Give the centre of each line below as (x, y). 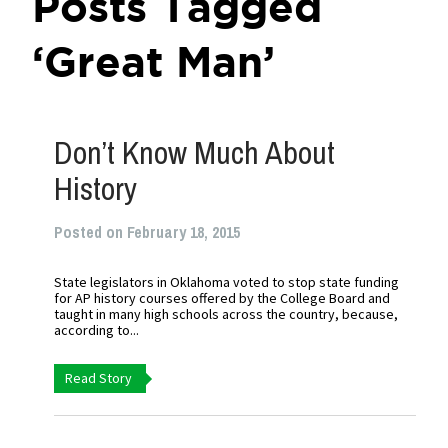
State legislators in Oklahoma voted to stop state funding (227, 282)
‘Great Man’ (154, 61)
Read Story (99, 378)
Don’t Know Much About (195, 152)
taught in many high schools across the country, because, (226, 314)
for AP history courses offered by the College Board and (222, 298)
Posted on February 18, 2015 (147, 232)
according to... (97, 330)
